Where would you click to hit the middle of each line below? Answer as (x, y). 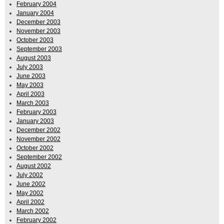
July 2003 (30, 67)
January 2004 (35, 13)
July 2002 (30, 175)
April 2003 (30, 94)
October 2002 (35, 148)
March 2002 (33, 211)
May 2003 (30, 85)
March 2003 (33, 103)
